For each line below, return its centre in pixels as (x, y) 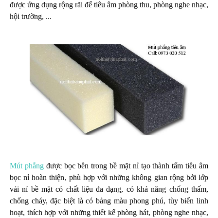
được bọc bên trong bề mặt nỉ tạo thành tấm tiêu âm (126, 165)
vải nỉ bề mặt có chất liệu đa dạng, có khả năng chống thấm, (109, 189)
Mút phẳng (27, 165)
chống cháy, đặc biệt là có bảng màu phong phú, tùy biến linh (109, 200)
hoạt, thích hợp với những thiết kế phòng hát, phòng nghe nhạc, (109, 212)
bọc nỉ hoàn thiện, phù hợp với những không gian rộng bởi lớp (109, 177)
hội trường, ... (31, 16)
